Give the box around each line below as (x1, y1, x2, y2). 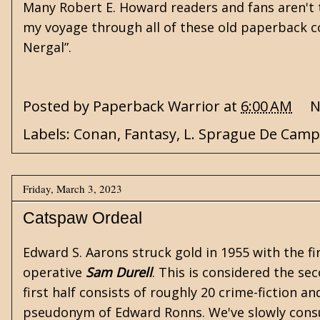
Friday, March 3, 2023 (23, 181, 122, 196)
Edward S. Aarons (23, 244, 129, 261)
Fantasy (124, 124, 176, 144)
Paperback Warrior (93, 96, 220, 116)
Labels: (23, 124, 74, 144)
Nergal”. (23, 39, 71, 56)
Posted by (23, 96, 93, 116)
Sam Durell (86, 264, 152, 281)
